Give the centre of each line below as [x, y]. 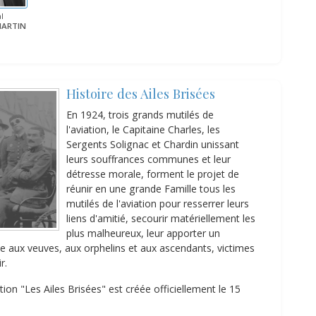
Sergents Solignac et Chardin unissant [152, 144]
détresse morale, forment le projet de [152, 174]
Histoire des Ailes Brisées [140, 93]
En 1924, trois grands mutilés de [140, 114]
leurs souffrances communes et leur [148, 159]
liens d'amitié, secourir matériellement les [160, 218]
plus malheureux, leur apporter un [143, 233]
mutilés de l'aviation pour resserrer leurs [157, 203]
